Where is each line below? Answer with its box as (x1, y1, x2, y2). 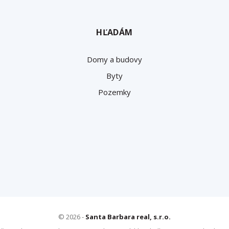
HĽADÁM (96, 26, 133, 38)
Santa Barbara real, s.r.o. (85, 212, 171, 221)
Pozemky (98, 86, 131, 97)
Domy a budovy (86, 54, 142, 64)
